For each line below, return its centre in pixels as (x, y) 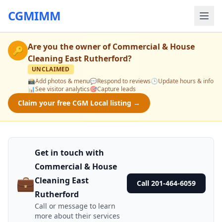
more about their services (77, 216)
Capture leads (116, 89)
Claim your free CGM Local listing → (79, 103)
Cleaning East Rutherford (78, 58)
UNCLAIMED (51, 69)
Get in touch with (69, 153)
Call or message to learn (75, 206)
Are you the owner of (70, 47)
